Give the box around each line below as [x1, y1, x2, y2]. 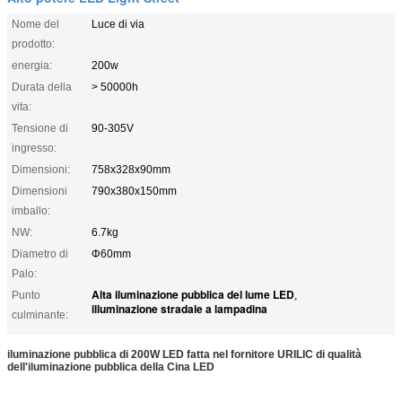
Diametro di [12, 247, 68, 260]
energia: [12, 58, 52, 72]
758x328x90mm [92, 162, 170, 176]
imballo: [12, 204, 50, 217]
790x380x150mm [92, 184, 177, 197]
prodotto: [12, 37, 55, 50]
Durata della [12, 80, 72, 93]
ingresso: [12, 141, 57, 154]
